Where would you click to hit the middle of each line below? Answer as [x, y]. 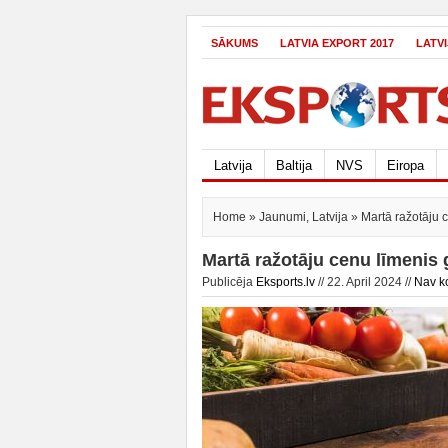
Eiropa [405, 165]
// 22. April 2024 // [364, 282]
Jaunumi [282, 217]
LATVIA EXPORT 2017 [337, 43]
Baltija [294, 165]
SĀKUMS [234, 43]
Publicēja [229, 282]
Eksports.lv [285, 282]
